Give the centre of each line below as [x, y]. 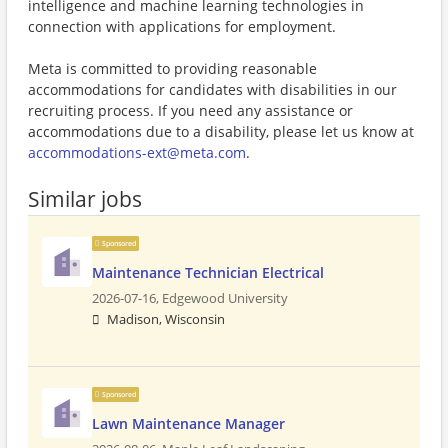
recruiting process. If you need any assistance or [190, 110]
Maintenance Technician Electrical [208, 272]
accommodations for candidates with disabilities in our [212, 89]
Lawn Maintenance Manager [188, 423]
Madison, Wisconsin [166, 319]
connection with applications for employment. [182, 26]
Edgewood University [225, 298]
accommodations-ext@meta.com [137, 152]
